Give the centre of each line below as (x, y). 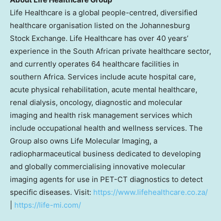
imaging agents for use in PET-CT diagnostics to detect (106, 180)
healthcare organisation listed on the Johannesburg (100, 26)
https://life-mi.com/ (48, 205)
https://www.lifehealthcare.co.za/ (150, 192)
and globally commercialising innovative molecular (98, 167)
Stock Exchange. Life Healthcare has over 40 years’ (99, 38)
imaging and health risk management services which (101, 115)
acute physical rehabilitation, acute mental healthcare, (104, 90)
